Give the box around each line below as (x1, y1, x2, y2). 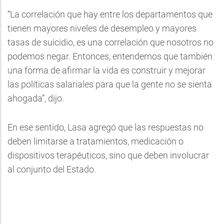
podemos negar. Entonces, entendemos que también (7, 51, 212, 61)
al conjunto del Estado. (7, 164, 96, 174)
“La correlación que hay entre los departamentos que (7, 9, 212, 19)
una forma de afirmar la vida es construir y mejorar (7, 65, 205, 75)
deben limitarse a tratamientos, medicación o (7, 136, 183, 146)
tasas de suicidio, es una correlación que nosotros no (7, 37, 213, 47)
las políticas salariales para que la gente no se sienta (7, 79, 212, 89)
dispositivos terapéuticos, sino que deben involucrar (7, 150, 209, 160)
